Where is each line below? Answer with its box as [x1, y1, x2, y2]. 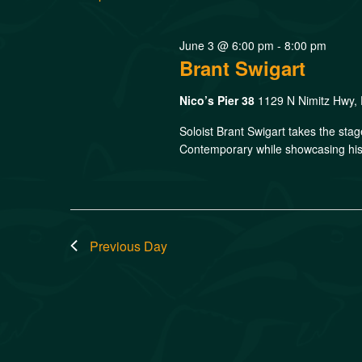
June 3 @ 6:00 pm [179, 36, 275, 53]
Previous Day [90, 236, 167, 255]
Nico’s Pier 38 [179, 91, 259, 108]
